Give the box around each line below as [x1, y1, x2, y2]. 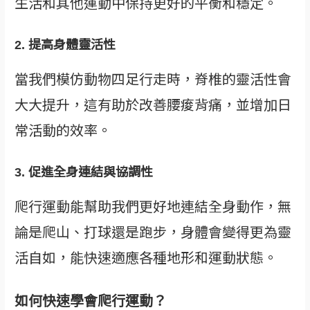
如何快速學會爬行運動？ [15, 293, 167, 309]
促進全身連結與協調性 [28, 164, 154, 179]
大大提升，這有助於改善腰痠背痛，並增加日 [15, 93, 292, 114]
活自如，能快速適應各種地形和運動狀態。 [15, 246, 278, 267]
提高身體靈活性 [28, 37, 116, 52]
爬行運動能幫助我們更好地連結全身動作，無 [15, 195, 292, 216]
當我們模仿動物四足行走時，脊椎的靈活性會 [15, 68, 292, 89]
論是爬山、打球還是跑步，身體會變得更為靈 [15, 221, 292, 241]
